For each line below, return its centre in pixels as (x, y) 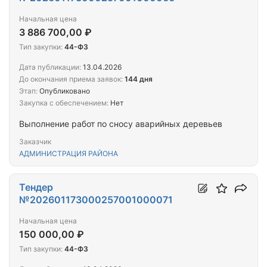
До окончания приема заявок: (71, 79)
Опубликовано (64, 91)
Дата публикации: (50, 67)
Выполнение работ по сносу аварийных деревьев (121, 124)
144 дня (139, 79)
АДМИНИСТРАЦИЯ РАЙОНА (69, 154)
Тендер (36, 187)
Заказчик (35, 142)
